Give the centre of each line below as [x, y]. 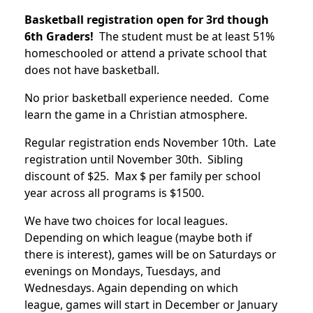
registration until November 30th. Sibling [134, 159]
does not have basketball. [92, 70]
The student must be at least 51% [184, 36]
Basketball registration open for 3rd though [147, 19]
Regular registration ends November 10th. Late [150, 142]
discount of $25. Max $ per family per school [143, 176]
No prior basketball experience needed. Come [147, 97]
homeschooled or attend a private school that [146, 53]
